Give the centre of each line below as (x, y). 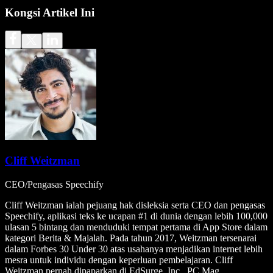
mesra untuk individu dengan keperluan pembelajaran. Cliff (119, 260)
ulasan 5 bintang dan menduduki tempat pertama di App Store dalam (136, 227)
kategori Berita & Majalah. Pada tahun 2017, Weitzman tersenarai (131, 238)
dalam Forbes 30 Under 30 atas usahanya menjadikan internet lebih (134, 249)
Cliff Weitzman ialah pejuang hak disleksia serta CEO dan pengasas (135, 205)
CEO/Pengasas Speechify (54, 184)
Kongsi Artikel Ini (50, 12)
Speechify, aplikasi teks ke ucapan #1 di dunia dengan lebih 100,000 (136, 216)
